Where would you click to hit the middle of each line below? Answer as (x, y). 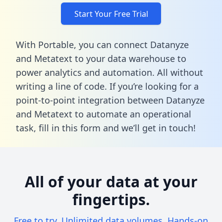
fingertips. (111, 199)
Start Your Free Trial (111, 14)
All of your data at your (111, 181)
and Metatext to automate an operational (104, 114)
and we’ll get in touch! (148, 128)
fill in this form (70, 128)
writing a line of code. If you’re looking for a (107, 86)
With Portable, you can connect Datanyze (102, 44)
